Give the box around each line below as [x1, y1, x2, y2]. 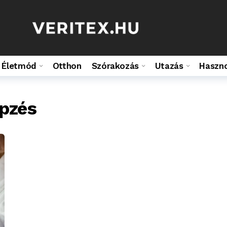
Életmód [2, 61, 36, 71]
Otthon [52, 61, 82, 71]
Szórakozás [91, 61, 139, 71]
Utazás [155, 61, 183, 71]
